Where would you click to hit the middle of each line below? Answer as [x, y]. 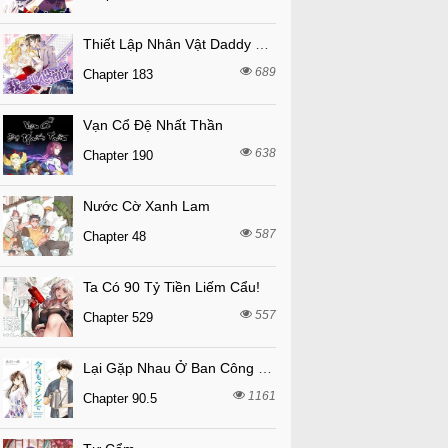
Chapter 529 [117, 317]
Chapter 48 [114, 236]
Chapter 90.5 [119, 398]
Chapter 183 [117, 74]
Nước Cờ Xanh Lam [146, 206]
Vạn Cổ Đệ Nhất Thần [152, 125]
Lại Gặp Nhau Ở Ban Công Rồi [264, 368]
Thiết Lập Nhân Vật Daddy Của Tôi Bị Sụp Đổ [261, 44]
